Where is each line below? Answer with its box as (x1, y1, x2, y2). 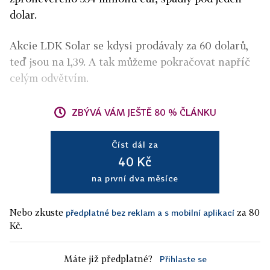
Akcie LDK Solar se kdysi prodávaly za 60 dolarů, (10, 39, 248, 52)
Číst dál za (111, 139, 159, 149)
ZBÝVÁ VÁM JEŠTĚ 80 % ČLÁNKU (72, 107, 216, 118)
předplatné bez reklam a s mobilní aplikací (66, 207, 234, 218)
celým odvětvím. (10, 72, 89, 84)
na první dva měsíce (91, 173, 179, 183)
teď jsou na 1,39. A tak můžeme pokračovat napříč (10, 55, 250, 68)
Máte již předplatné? (63, 253, 152, 264)
